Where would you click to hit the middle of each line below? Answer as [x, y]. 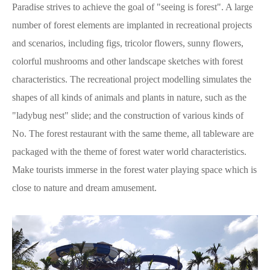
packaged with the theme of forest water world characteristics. [129, 151]
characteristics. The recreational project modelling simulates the [132, 79]
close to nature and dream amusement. [90, 187]
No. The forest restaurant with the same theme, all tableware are [133, 133]
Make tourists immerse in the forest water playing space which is [134, 169]
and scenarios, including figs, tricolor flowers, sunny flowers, [128, 43]
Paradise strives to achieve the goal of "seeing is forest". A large [133, 7]
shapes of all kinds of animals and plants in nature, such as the [129, 97]
